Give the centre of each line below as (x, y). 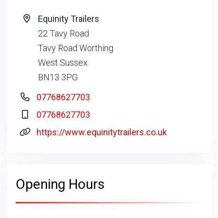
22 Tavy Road (63, 33)
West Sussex (63, 63)
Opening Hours (60, 184)
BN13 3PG (58, 77)
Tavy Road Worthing (75, 48)
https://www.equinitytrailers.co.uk (101, 132)
